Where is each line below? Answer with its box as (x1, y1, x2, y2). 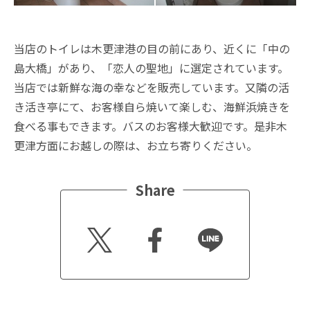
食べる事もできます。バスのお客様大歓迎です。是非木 (14, 118, 287, 134)
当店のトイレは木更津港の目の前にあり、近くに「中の (14, 40, 290, 57)
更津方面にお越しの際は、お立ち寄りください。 (14, 137, 257, 154)
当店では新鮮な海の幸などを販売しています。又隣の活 (14, 79, 289, 95)
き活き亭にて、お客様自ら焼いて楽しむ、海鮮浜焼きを (14, 98, 290, 115)
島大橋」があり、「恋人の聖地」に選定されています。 (14, 60, 289, 76)
